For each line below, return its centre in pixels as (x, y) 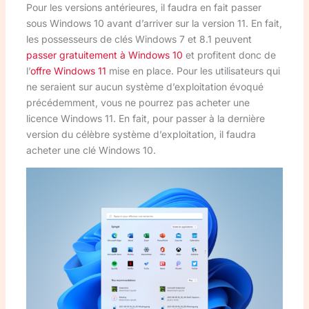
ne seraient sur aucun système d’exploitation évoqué (144, 86)
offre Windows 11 (68, 70)
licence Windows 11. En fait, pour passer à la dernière (145, 118)
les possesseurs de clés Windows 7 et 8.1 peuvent (139, 39)
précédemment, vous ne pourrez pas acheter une (138, 102)
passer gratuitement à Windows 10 (104, 54)
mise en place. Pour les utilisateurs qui (193, 70)
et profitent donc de (229, 54)
